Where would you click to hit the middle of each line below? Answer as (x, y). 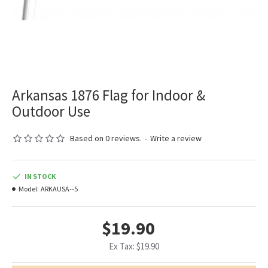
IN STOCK (40, 176)
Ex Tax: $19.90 (134, 246)
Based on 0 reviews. (106, 138)
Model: (29, 189)
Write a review (176, 138)
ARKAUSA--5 (59, 189)
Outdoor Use (51, 112)
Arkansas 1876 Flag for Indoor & (109, 95)
